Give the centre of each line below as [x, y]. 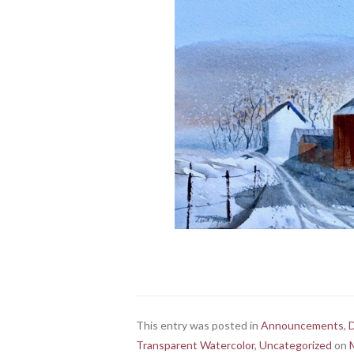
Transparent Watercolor [195, 345]
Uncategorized [296, 345]
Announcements [302, 325]
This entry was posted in [198, 325]
